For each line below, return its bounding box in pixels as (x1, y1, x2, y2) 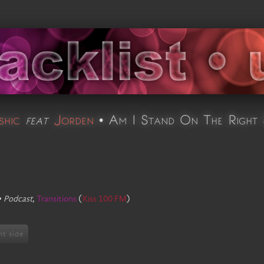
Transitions (37, 194, 79, 204)
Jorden (54, 111, 94, 127)
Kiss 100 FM (82, 194, 127, 204)
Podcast (4, 194, 33, 204)
